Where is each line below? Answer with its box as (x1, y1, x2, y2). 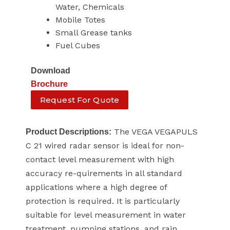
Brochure (31, 80, 68, 89)
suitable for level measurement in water (26, 210, 186, 220)
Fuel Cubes (55, 41, 100, 51)
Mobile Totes (55, 15, 105, 25)
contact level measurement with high (26, 155, 174, 165)
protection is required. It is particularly (26, 196, 180, 206)
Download (31, 66, 70, 75)
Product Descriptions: (26, 127, 111, 137)
